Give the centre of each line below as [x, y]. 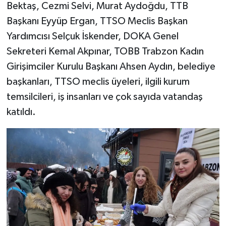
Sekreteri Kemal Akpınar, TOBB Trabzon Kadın [105, 52]
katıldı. [21, 112]
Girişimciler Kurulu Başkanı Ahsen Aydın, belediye [111, 67]
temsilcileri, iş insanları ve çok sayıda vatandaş [104, 97]
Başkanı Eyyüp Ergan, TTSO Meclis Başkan [97, 21]
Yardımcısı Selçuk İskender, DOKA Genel [92, 37]
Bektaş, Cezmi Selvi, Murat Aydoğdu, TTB [97, 6]
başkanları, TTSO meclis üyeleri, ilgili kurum [98, 82]
